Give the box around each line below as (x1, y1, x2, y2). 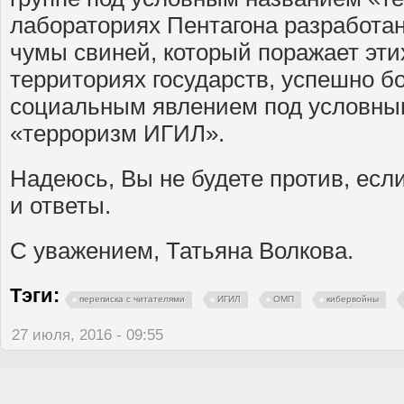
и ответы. (10, 193, 111, 219)
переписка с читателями (79, 293, 185, 304)
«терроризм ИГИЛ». (10, 121, 225, 147)
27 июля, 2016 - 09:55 (12, 326, 163, 344)
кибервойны (326, 293, 379, 304)
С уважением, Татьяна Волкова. (10, 238, 353, 264)
